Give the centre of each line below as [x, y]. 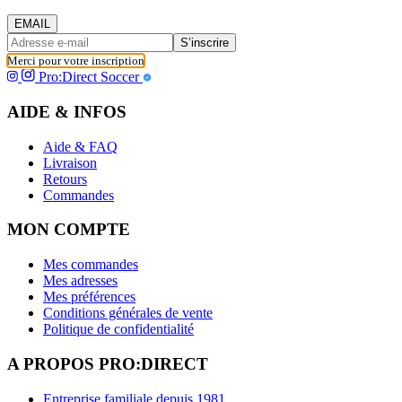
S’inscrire [205, 43]
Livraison [70, 162]
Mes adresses [80, 281]
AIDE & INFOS [67, 111]
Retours [65, 179]
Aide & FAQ [80, 146]
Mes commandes [91, 265]
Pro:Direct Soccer [91, 77]
